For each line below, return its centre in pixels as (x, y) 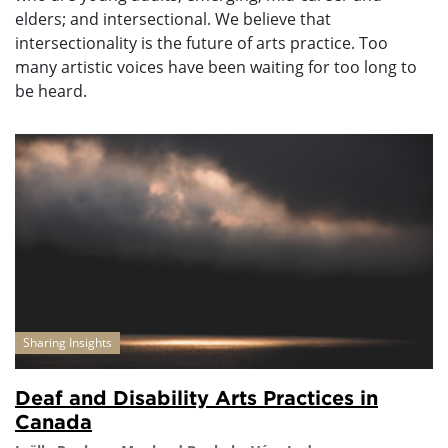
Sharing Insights (67, 342)
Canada (53, 420)
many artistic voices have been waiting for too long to (216, 66)
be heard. (51, 90)
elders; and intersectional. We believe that (173, 18)
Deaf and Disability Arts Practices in (196, 396)
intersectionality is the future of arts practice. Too (201, 42)
